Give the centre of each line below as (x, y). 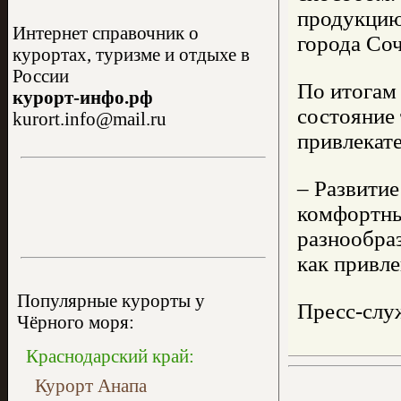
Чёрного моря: (76, 322)
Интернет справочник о (106, 33)
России (41, 76)
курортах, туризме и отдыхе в (131, 54)
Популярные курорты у (111, 300)
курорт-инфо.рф (83, 97)
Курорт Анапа (91, 385)
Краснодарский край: (110, 356)
